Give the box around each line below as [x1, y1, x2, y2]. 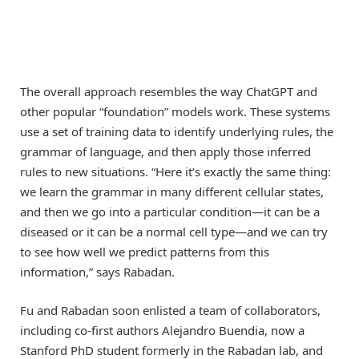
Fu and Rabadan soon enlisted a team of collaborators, [20, 301, 321, 318]
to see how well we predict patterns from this [20, 243, 269, 260]
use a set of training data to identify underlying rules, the [20, 123, 333, 139]
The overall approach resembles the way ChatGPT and [20, 83, 317, 99]
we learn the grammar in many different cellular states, [20, 183, 324, 200]
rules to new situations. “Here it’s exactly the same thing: [20, 163, 331, 179]
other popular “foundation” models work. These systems [20, 103, 330, 119]
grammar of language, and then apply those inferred [20, 143, 311, 159]
